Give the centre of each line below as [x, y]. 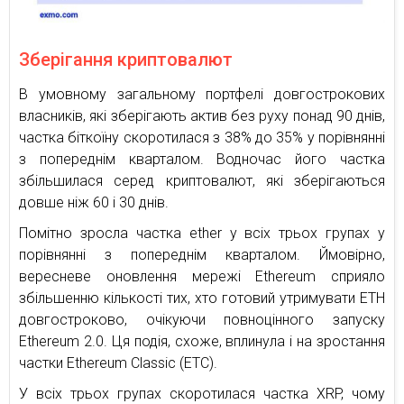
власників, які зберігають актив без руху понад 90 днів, [202, 116]
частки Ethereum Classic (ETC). [118, 363]
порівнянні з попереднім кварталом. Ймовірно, [202, 255]
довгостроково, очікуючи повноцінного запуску [202, 320]
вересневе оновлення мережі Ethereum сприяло [202, 277]
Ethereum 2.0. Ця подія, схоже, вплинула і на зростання [202, 342]
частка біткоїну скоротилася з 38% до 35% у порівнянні [202, 138]
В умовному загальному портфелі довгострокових [202, 95]
